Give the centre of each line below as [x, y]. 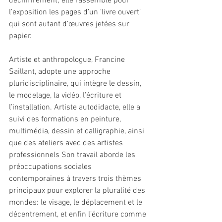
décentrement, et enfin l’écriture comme [79, 214]
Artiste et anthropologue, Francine [68, 60]
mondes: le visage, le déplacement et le [77, 202]
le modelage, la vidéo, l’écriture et [66, 95]
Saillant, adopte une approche [61, 72]
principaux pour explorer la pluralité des [78, 191]
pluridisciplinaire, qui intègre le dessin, [76, 83]
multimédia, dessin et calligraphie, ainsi [78, 131]
